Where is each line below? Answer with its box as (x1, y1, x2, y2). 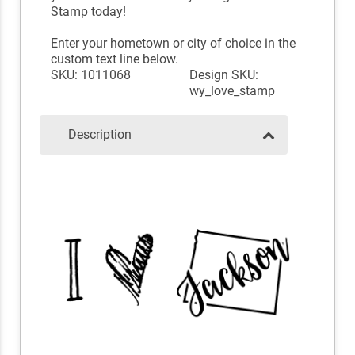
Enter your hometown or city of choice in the (50, 36, 296, 52)
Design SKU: (189, 67, 258, 83)
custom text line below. (50, 52, 178, 67)
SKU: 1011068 (50, 67, 131, 83)
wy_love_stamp (189, 83, 275, 99)
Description (68, 127, 132, 143)
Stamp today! (50, 4, 126, 20)
